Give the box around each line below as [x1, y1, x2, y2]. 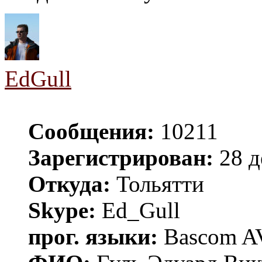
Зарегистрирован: [28, 144, 213, 170]
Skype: [28, 197, 96, 223]
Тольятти [111, 171, 204, 196]
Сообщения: [28, 118, 154, 144]
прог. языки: [28, 223, 158, 249]
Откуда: [28, 171, 111, 196]
